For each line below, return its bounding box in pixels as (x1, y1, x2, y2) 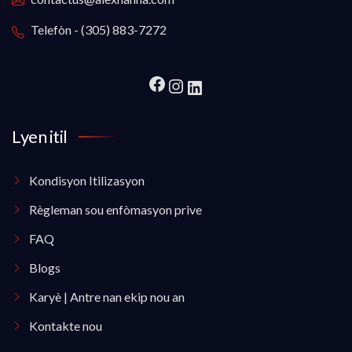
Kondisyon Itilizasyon (29, 172, 145, 188)
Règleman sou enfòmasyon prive (29, 201, 202, 217)
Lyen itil (12, 125, 68, 147)
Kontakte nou (29, 317, 102, 333)
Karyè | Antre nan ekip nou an (29, 288, 185, 304)
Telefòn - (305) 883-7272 (31, 22, 167, 38)
